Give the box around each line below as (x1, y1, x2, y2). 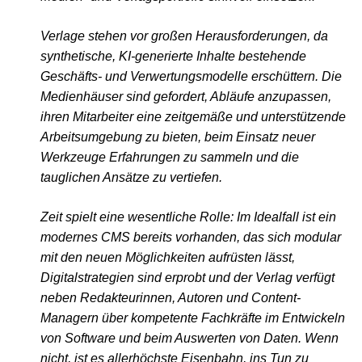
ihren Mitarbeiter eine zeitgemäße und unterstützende (40, 110, 346, 124)
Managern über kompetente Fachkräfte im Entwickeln (40, 311, 345, 326)
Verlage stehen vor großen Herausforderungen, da (40, 29, 328, 44)
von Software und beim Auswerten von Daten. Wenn (40, 331, 339, 346)
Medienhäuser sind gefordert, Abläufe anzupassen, (40, 90, 331, 104)
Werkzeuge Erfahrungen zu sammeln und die (40, 150, 299, 165)
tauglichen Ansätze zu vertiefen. (40, 170, 222, 185)
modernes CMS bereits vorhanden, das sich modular (40, 230, 341, 245)
